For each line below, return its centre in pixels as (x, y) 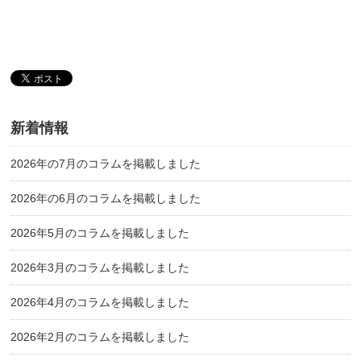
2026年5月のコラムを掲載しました (100, 233)
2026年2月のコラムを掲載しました (100, 337)
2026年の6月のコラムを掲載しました (106, 199)
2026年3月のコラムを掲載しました (100, 268)
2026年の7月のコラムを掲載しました (106, 164)
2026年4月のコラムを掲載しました (100, 303)
